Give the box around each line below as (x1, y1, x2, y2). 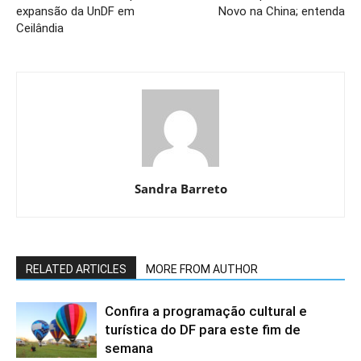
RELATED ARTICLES (26, 262, 127, 276)
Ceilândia (16, 20, 64, 35)
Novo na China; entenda (218, 3, 345, 19)
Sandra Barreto (134, 180, 227, 197)
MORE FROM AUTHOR (146, 262, 258, 276)
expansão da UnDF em (16, 3, 135, 19)
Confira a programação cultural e (105, 302, 307, 319)
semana (105, 339, 153, 356)
